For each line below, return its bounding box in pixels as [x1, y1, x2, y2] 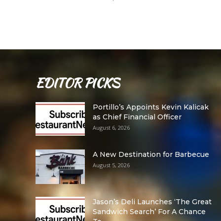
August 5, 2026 [93, 161, 130, 169]
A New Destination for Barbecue [93, 150, 209, 159]
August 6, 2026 [93, 124, 130, 131]
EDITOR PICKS [36, 74, 120, 92]
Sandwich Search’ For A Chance [93, 207, 206, 216]
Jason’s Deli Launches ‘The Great [93, 197, 212, 206]
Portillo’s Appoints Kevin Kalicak [93, 103, 209, 111]
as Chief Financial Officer [93, 112, 182, 121]
